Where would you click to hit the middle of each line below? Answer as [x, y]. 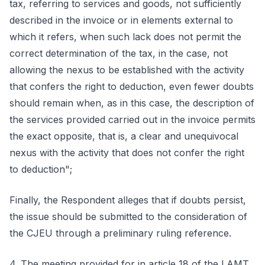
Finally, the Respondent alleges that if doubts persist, [128, 200]
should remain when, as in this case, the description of [132, 103]
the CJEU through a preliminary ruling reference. [120, 233]
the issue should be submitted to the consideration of [128, 216]
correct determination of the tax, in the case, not [119, 53]
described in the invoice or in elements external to [121, 20]
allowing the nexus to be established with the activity [127, 70]
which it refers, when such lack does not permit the [125, 37]
